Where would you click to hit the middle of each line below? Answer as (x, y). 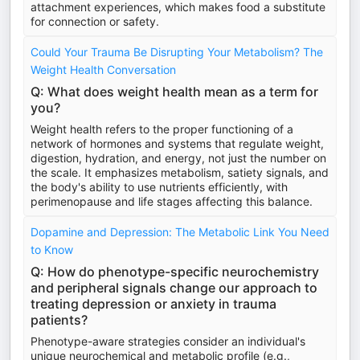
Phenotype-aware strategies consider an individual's (168, 341)
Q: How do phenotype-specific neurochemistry (175, 272)
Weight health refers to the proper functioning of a (162, 129)
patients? (59, 320)
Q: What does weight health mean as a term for (174, 92)
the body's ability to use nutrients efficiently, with (159, 187)
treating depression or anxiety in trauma (153, 304)
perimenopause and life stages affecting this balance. (172, 201)
